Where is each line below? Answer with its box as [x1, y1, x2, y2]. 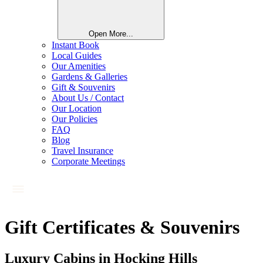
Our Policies [52, 113, 97, 124]
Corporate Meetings [52, 156, 125, 166]
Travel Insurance [52, 145, 113, 156]
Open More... [89, 29, 133, 38]
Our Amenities [52, 60, 106, 71]
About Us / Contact [52, 92, 124, 103]
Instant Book [52, 39, 99, 50]
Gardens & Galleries [52, 71, 127, 82]
